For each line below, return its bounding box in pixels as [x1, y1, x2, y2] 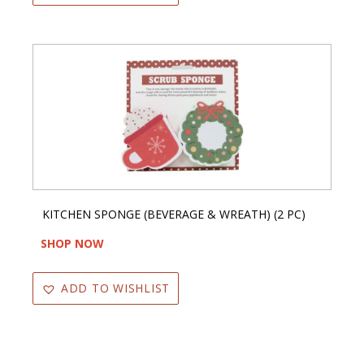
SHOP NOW [41, 236, 104, 252]
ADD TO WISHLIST [60, 280, 170, 297]
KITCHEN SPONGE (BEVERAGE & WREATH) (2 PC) [42, 206, 305, 223]
